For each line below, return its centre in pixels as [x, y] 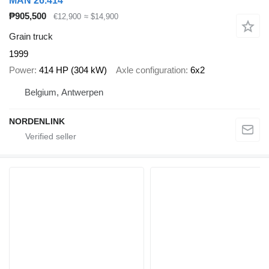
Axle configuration [151, 70]
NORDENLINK [37, 122]
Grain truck [31, 37]
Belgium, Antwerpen [64, 92]
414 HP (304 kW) [73, 70]
